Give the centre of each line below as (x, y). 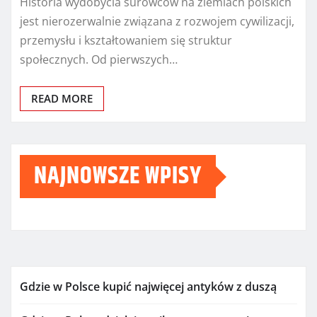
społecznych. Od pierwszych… (99, 60)
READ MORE (62, 99)
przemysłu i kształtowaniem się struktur (126, 41)
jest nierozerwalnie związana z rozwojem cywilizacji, (157, 22)
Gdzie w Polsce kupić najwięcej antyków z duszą (148, 287)
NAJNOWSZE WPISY (118, 177)
